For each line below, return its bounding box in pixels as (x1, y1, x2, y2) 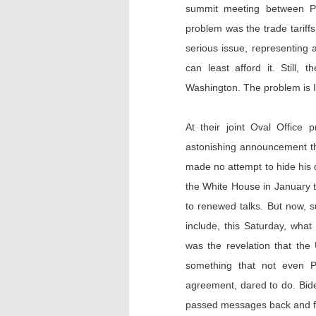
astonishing (186, 140, 241, 152)
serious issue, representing (186, 42, 312, 54)
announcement (240, 140, 308, 152)
